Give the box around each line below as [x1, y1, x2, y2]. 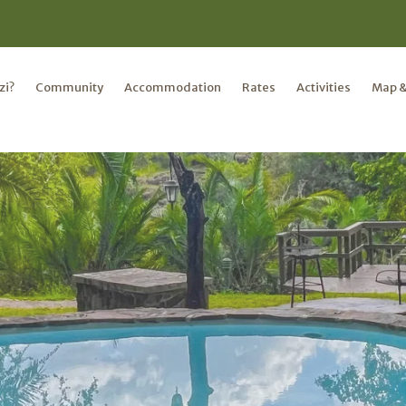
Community [35, 79, 104, 95]
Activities [296, 79, 352, 95]
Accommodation [124, 79, 222, 95]
